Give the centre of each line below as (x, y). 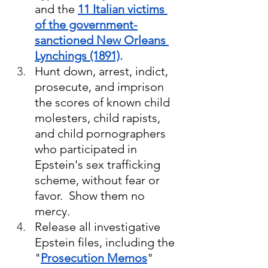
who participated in (87, 149)
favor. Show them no (91, 196)
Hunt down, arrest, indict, (103, 71)
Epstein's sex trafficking (99, 165)
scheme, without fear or (99, 180)
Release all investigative (99, 227)
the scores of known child (104, 103)
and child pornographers (102, 134)
